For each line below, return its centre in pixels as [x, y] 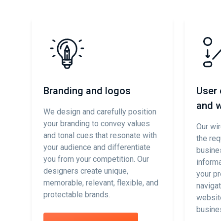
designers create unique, [86, 171]
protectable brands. [77, 195]
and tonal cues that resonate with [100, 135]
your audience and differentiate [97, 147]
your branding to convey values [97, 124]
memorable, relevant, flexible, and [101, 183]
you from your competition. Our [96, 159]
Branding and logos [87, 91]
